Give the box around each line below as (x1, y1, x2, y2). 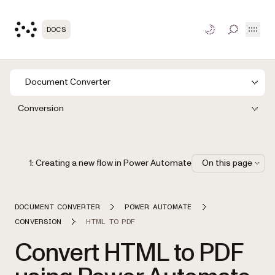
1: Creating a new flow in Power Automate (29, 157, 192, 169)
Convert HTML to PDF (15, 236, 243, 270)
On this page (202, 157, 252, 169)
